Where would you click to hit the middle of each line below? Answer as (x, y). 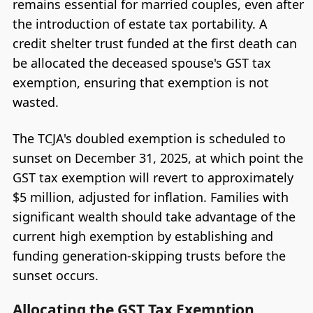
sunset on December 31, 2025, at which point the (158, 158)
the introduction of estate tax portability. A (140, 24)
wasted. (35, 102)
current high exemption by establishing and (143, 236)
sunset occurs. (55, 275)
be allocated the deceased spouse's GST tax (141, 63)
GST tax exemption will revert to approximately (153, 177)
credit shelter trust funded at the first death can (154, 44)
